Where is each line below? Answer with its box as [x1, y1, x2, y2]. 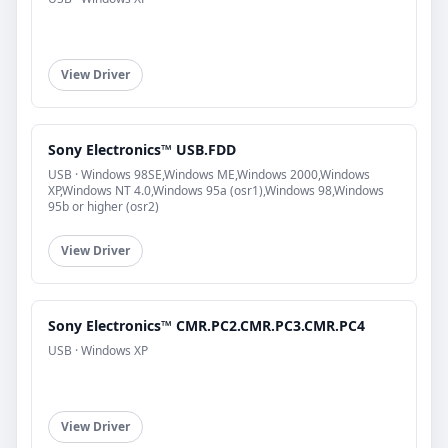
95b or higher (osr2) [48, 197, 159, 215]
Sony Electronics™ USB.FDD [48, 139, 236, 159]
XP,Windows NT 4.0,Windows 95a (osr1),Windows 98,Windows [48, 181, 384, 199]
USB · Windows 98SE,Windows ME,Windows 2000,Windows [48, 165, 370, 183]
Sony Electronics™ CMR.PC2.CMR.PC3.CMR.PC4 [48, 315, 365, 335]
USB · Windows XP [48, 341, 148, 359]
